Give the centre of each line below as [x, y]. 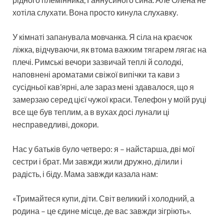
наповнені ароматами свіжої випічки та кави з [96, 74]
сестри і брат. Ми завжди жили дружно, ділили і [97, 161]
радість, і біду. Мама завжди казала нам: [85, 173]
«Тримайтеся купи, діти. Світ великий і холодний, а [103, 198]
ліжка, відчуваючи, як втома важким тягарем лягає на [109, 49]
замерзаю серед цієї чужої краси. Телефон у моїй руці [109, 99]
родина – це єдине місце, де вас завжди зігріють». [102, 210]
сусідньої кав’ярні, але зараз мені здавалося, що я [103, 86]
